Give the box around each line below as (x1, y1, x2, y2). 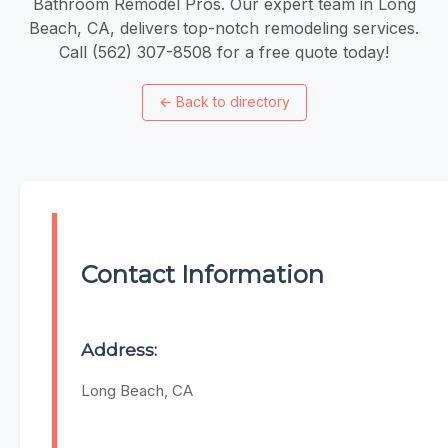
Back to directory (175, 93, 290, 111)
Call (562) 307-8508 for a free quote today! (59, 41, 389, 62)
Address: (81, 339, 157, 361)
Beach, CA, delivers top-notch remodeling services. (29, 17, 419, 38)
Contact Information (81, 260, 324, 290)
